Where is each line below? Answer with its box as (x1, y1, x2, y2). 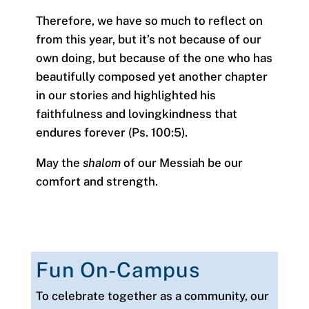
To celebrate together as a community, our (35, 288, 269, 303)
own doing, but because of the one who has (35, 51, 272, 66)
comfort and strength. (35, 175, 158, 189)
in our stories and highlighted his (35, 88, 216, 103)
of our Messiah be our (123, 156, 243, 170)
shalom (82, 156, 121, 170)
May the (35, 156, 80, 170)
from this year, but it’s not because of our (35, 32, 261, 47)
